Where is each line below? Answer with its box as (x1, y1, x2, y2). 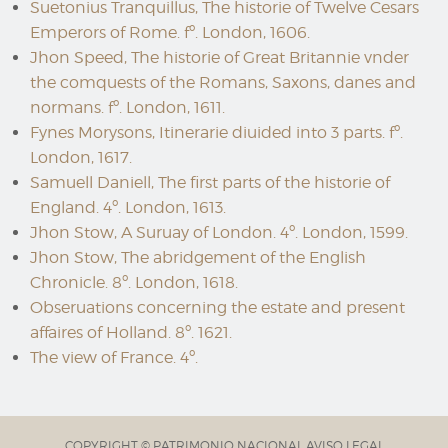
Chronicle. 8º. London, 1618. (30, 273, 238, 292)
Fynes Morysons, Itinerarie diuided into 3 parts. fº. (30, 123, 403, 142)
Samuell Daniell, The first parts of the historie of (30, 173, 390, 192)
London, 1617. (30, 148, 132, 167)
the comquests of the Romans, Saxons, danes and (30, 73, 416, 92)
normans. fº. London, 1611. (30, 98, 225, 117)
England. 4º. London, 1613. (30, 198, 226, 217)
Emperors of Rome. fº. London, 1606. (30, 23, 310, 42)
